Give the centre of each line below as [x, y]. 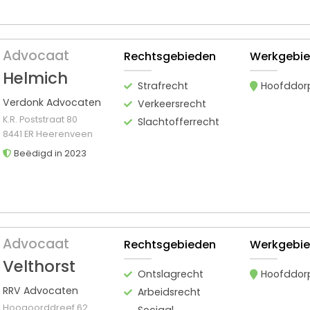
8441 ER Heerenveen [48, 134]
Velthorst [39, 266]
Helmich [35, 78]
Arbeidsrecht [169, 292]
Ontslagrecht [171, 274]
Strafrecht [163, 85]
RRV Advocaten [40, 290]
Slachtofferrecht [179, 121]
